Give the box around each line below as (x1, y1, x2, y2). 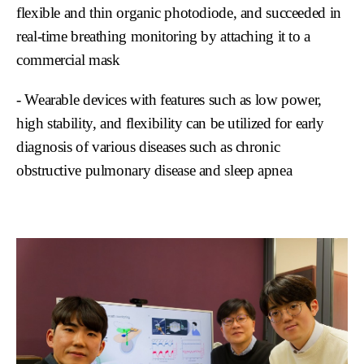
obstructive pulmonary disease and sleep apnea (16, 162, 292, 180)
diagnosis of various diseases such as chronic (16, 138, 280, 156)
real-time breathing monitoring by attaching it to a (16, 28, 310, 45)
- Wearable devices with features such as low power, (16, 91, 322, 109)
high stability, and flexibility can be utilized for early (16, 115, 324, 132)
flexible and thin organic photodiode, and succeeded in (16, 4, 341, 22)
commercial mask (16, 51, 120, 69)
